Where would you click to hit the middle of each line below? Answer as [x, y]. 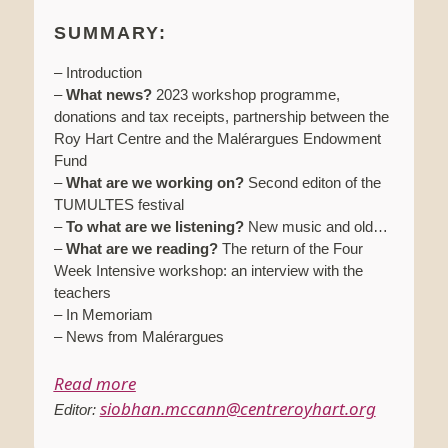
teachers [82, 293]
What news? [108, 95]
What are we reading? [141, 249]
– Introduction [97, 73]
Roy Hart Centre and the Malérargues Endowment [217, 139]
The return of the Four [290, 249]
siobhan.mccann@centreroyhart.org [237, 409]
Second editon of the [312, 183]
